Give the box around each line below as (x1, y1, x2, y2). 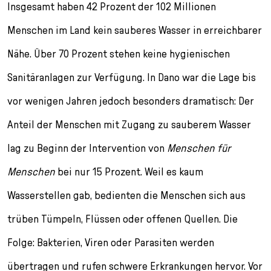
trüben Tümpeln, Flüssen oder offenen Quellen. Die (7, 212, 238, 225)
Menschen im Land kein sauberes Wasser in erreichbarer (7, 23, 262, 36)
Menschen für (167, 141, 230, 154)
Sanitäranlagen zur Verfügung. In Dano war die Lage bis (7, 70, 256, 83)
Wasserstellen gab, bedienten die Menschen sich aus (7, 188, 246, 201)
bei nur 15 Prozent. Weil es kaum (55, 165, 203, 178)
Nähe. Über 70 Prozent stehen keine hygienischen (7, 47, 230, 60)
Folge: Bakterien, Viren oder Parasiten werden (7, 235, 214, 249)
